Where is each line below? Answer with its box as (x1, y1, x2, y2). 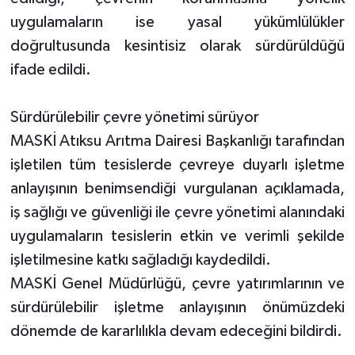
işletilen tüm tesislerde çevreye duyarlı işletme (10, 156, 345, 173)
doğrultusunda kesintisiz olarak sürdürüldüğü (10, 37, 345, 54)
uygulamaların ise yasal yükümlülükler (10, 13, 345, 30)
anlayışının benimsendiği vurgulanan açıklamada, (10, 180, 345, 197)
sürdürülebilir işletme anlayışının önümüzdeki (10, 299, 345, 315)
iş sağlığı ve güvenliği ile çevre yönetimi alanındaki (10, 204, 345, 220)
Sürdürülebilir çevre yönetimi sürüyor (10, 109, 259, 125)
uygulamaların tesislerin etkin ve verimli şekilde (10, 227, 345, 244)
